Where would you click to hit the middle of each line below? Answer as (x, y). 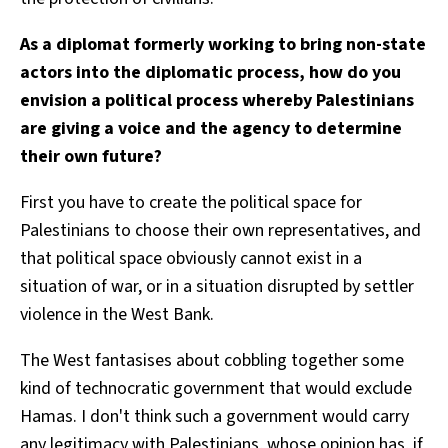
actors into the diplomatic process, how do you (210, 72)
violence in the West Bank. (119, 314)
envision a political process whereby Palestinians (217, 100)
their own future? (91, 156)
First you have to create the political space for (191, 202)
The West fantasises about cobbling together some (212, 360)
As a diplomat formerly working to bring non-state (223, 44)
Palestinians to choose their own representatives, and (220, 230)
